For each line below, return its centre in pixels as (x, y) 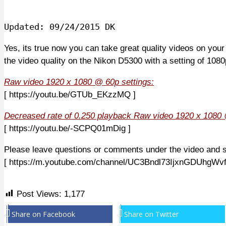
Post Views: (39, 194)
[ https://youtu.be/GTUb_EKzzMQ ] (70, 94)
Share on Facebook (43, 214)
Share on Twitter (151, 214)
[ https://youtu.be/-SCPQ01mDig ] (67, 128)
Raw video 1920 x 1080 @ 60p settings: (79, 82)
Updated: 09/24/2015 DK (60, 26)
